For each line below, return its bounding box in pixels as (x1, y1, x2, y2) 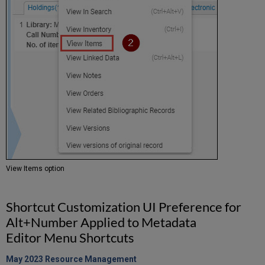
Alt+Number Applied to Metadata (6, 214, 197, 231)
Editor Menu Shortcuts (6, 230, 135, 246)
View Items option (6, 164, 65, 173)
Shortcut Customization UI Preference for (6, 199, 242, 215)
